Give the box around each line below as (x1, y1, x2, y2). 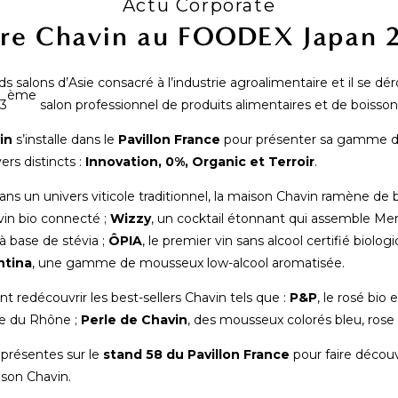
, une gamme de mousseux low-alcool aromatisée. (32, 255, 345, 271)
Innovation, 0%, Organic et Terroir (85, 154, 314, 170)
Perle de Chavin (81, 312, 187, 328)
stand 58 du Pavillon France (103, 346, 290, 362)
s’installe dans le (12, 131, 118, 147)
